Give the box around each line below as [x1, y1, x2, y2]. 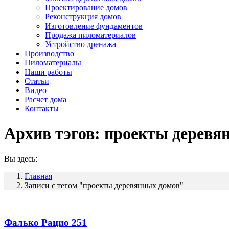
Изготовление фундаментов [45, 21, 143, 30]
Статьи [25, 77, 49, 85]
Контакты [25, 104, 59, 113]
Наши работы [25, 67, 72, 76]
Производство [25, 49, 74, 58]
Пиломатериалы [25, 58, 81, 67]
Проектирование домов [45, 3, 127, 12]
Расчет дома [25, 95, 66, 104]
